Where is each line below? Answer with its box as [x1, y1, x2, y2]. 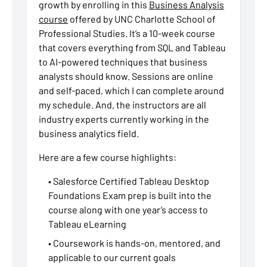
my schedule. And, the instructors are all [39, 99, 206, 111]
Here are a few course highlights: [39, 151, 176, 163]
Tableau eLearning [48, 218, 126, 230]
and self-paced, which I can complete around [39, 85, 224, 97]
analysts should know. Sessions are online [39, 70, 213, 82]
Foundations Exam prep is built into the [48, 190, 212, 201]
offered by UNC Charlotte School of [68, 13, 216, 25]
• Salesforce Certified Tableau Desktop [48, 175, 209, 187]
